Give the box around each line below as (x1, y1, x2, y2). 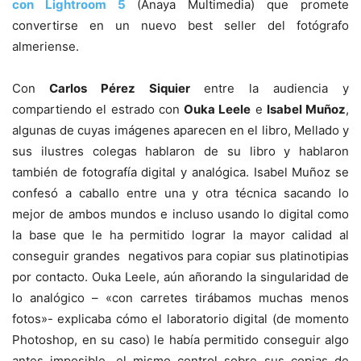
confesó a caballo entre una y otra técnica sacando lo (12, 185, 349, 201)
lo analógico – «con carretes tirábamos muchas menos (12, 289, 349, 305)
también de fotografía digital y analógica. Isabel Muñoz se (12, 164, 349, 180)
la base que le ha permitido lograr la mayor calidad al (12, 226, 349, 243)
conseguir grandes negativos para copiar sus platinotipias (12, 247, 349, 263)
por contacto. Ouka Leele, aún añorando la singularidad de (12, 268, 349, 284)
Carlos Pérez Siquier (35, 80, 190, 96)
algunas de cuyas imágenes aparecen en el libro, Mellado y (12, 122, 349, 138)
